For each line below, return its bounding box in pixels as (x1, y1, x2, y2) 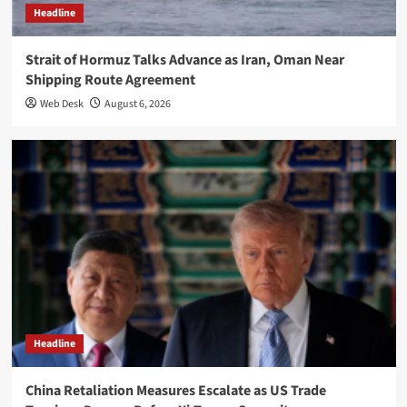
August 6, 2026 (104, 95, 171, 112)
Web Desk (39, 95, 84, 112)
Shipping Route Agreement (25, 69, 195, 90)
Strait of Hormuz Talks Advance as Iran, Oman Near (25, 49, 344, 70)
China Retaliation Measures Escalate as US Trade (25, 380, 326, 401)
